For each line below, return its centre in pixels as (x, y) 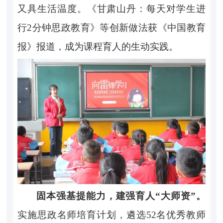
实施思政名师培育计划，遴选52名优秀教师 (111, 215)
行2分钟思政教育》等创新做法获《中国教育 (111, 27)
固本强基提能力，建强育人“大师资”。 (121, 196)
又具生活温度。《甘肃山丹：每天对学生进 (111, 8)
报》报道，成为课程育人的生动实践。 (98, 46)
